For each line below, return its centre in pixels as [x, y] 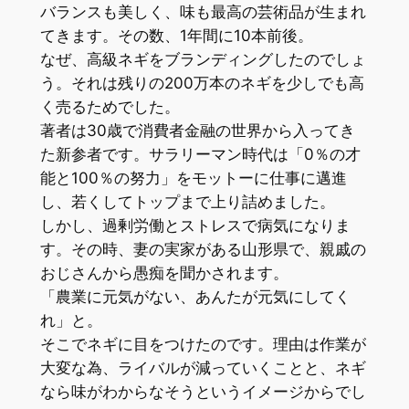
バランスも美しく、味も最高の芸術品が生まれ [203, 11]
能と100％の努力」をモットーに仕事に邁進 [193, 178]
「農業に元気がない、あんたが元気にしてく [195, 296]
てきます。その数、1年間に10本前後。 [176, 35]
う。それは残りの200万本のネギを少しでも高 [202, 83]
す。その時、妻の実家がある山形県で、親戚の [203, 249]
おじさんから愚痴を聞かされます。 [164, 273]
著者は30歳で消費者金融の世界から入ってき [197, 130]
